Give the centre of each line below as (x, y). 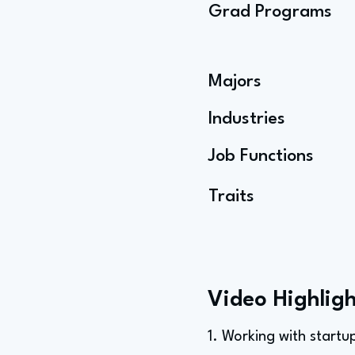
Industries (247, 119)
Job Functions (261, 156)
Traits (231, 197)
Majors (235, 82)
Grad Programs (270, 12)
